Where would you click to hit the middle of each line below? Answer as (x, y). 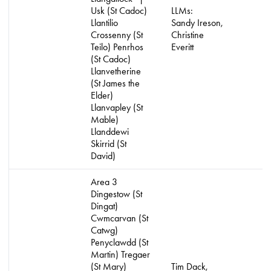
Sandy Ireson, (197, 23)
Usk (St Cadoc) (119, 11)
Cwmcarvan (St (119, 218)
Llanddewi (110, 132)
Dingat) (104, 206)
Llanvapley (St (117, 107)
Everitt (182, 47)
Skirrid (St (109, 144)
